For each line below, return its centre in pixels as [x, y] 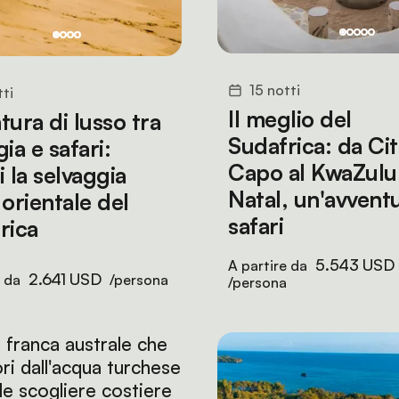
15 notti [275, 90]
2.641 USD [65, 279]
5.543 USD [355, 265]
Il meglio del [290, 119]
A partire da [269, 265]
